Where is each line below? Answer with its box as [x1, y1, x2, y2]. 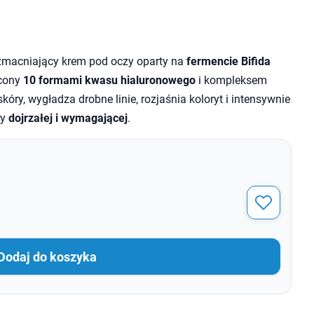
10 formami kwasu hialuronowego [22, 74, 196, 87]
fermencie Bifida [186, 55, 271, 68]
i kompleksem [195, 74, 267, 87]
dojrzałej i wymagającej [8, 111, 128, 125]
